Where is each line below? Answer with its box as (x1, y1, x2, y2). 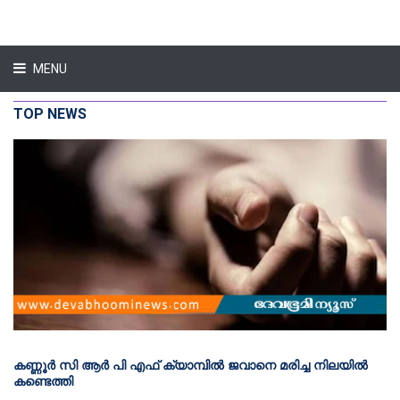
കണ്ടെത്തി (13, 374, 73, 389)
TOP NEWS (13, 104, 87, 122)
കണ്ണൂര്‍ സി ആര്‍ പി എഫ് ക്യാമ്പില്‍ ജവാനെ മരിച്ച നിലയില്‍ (13, 358, 368, 373)
